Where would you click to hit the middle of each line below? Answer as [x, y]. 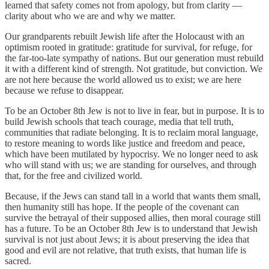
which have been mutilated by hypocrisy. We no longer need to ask [131, 154]
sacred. [18, 261]
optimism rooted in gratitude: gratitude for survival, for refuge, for [128, 47]
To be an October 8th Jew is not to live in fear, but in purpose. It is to [134, 111]
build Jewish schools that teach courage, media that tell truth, [119, 122]
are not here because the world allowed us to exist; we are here [123, 80]
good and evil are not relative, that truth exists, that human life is [125, 250]
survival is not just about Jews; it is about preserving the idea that [127, 240]
